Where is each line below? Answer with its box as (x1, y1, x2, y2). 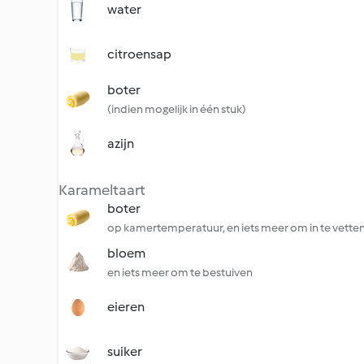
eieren (107, 299, 145, 314)
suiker (107, 344, 142, 359)
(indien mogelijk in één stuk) (107, 102, 246, 116)
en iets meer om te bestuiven (107, 266, 253, 279)
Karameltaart (58, 181, 145, 199)
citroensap (107, 46, 171, 62)
